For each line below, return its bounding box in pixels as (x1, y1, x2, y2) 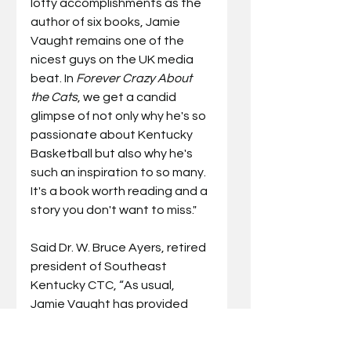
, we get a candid (78, 91, 179, 104)
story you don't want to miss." (31, 204, 197, 217)
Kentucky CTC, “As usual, (31, 279, 177, 292)
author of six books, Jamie (31, 16, 183, 29)
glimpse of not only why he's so (31, 110, 208, 123)
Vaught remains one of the (31, 34, 186, 48)
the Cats (31, 91, 78, 104)
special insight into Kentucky (31, 317, 197, 330)
